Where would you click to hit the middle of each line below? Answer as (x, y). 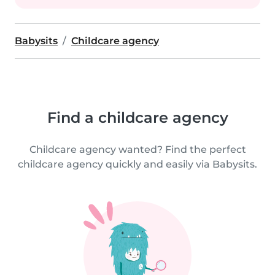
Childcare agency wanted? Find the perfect (137, 149)
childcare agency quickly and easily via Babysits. (137, 164)
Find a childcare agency (137, 118)
